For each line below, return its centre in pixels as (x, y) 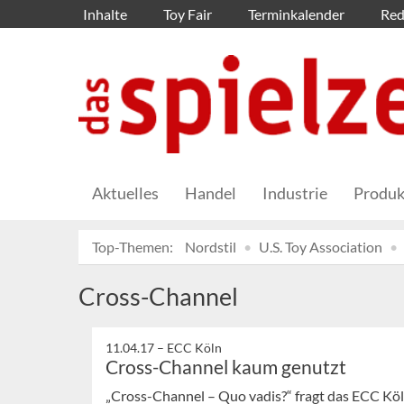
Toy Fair (188, 14)
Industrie (295, 193)
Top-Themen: (133, 247)
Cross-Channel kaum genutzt (226, 367)
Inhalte (105, 14)
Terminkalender (296, 14)
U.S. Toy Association (321, 247)
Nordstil (211, 247)
